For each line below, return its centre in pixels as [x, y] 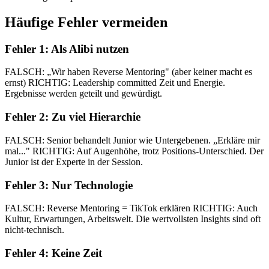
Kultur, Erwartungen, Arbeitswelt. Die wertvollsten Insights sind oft [133, 219]
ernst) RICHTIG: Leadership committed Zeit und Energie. [115, 83]
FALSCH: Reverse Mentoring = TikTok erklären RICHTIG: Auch [131, 208]
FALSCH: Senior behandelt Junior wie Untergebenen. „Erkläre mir [132, 140]
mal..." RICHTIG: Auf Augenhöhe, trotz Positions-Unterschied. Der [134, 151]
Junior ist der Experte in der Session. [74, 162]
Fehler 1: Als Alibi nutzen [67, 49]
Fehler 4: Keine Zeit [53, 253]
